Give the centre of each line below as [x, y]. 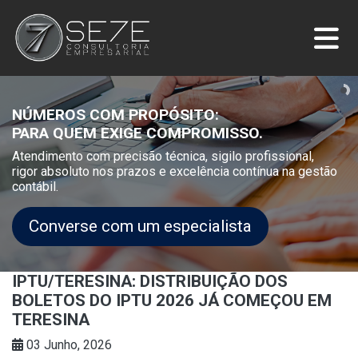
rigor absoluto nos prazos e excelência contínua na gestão [175, 171]
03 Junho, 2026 [68, 344]
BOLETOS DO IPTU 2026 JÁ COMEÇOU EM [172, 300]
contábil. [35, 186]
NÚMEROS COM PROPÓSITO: [115, 114]
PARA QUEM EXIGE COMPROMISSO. [137, 133]
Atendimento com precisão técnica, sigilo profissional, [163, 156]
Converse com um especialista [140, 226]
